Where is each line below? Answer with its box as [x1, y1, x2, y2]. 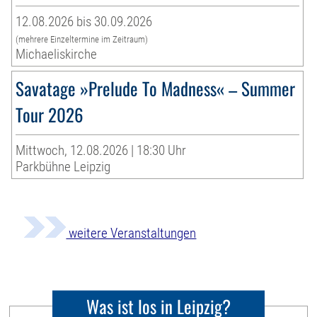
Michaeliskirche [16, 46, 98, 63]
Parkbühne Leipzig [16, 158, 111, 175]
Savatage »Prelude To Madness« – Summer [16, 75, 296, 102]
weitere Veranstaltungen [66, 225, 197, 242]
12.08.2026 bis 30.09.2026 [16, 13, 153, 30]
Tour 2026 [16, 101, 84, 128]
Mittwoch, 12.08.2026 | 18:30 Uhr [16, 142, 187, 159]
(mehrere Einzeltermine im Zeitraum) [16, 34, 149, 45]
